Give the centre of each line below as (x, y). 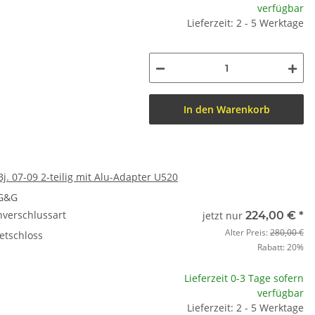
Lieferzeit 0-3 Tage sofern (244, 278)
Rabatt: (272, 247)
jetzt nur (224, 216)
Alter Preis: (247, 232)
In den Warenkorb (226, 109)
